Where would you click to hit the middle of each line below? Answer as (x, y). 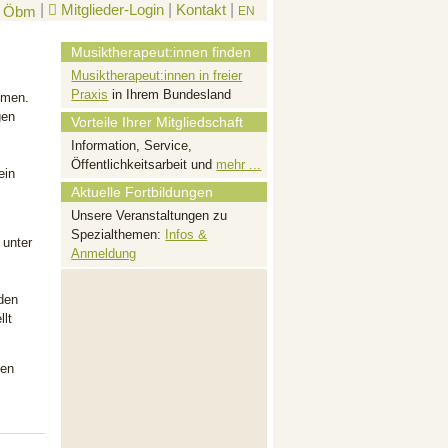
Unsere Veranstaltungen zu (149, 215)
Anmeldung (104, 253)
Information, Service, (132, 145)
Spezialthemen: (118, 234)
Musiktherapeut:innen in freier (157, 75)
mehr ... (239, 164)
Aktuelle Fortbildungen (142, 192)
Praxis (90, 94)
